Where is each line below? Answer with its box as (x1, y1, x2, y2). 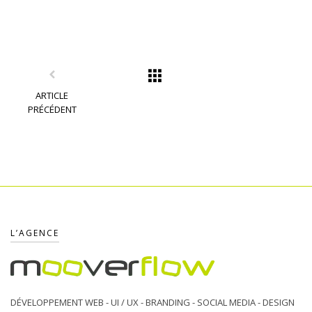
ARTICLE (36, 89, 69, 102)
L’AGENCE (10, 227, 59, 240)
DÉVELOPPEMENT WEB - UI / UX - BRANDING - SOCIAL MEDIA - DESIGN (10, 296, 295, 309)
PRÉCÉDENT (27, 103, 77, 116)
